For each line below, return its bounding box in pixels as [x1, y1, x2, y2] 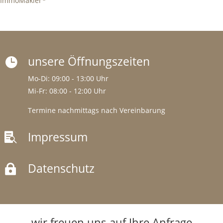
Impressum [28, 129, 88, 145]
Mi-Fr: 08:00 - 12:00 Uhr [28, 86, 107, 96]
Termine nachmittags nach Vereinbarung [28, 106, 166, 115]
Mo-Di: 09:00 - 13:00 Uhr [28, 74, 109, 84]
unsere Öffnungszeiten [28, 53, 150, 70]
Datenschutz [28, 160, 95, 177]
